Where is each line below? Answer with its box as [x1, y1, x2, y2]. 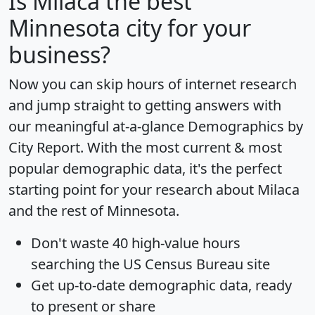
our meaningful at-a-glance [8, 116, 188, 136]
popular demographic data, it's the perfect [8, 158, 282, 178]
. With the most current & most [80, 137, 282, 157]
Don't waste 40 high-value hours [31, 233, 240, 252]
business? [8, 39, 110, 70]
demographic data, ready [125, 275, 292, 295]
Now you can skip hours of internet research [8, 74, 297, 94]
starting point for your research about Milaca [8, 179, 300, 199]
